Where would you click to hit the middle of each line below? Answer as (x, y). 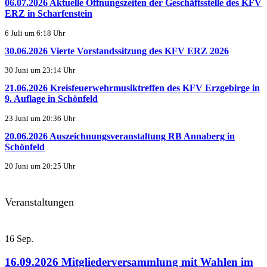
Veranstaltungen (39, 202)
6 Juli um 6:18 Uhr (35, 33)
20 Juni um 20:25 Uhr (40, 167)
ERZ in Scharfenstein (49, 14)
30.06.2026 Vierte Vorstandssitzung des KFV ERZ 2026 (117, 51)
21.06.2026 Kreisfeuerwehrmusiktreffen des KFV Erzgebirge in (132, 88)
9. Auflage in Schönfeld (51, 99)
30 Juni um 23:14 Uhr (40, 71)
